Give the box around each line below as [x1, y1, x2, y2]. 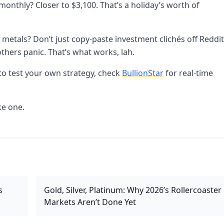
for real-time [163, 67, 213, 78]
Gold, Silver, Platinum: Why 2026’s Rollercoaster [44, 184, 221, 195]
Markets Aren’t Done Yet [44, 196, 136, 207]
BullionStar [122, 67, 163, 78]
